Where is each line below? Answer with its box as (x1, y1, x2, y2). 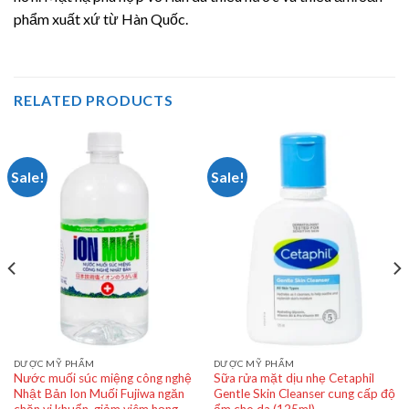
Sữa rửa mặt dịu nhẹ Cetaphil (213, 371, 374, 386)
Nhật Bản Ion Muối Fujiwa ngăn (13, 386, 184, 402)
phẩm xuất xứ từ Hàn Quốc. (14, 10, 188, 28)
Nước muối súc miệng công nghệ (13, 371, 192, 386)
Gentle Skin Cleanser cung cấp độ (213, 386, 395, 402)
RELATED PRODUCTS (14, 91, 173, 110)
